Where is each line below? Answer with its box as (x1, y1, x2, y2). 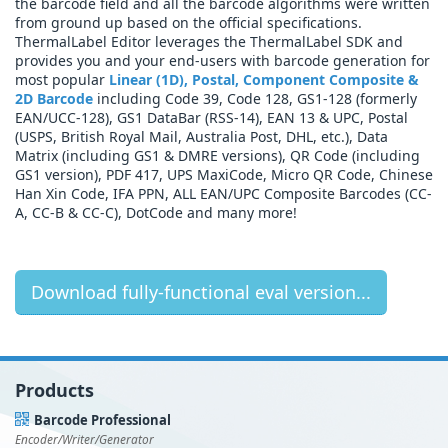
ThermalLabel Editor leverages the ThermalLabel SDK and (15, 32, 403, 52)
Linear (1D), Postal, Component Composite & (109, 70, 419, 90)
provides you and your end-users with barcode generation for (15, 51, 430, 71)
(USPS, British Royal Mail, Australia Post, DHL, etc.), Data (15, 127, 388, 147)
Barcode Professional (34, 411, 171, 430)
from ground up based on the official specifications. (15, 13, 362, 33)
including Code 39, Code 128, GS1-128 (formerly (93, 89, 417, 109)
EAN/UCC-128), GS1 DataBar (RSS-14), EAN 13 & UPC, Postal (15, 108, 408, 128)
